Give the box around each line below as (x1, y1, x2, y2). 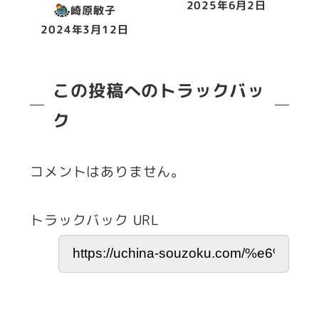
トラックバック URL (30, 211, 159, 230)
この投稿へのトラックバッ (53, 78, 266, 103)
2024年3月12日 (41, 22, 129, 38)
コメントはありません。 (30, 162, 185, 181)
